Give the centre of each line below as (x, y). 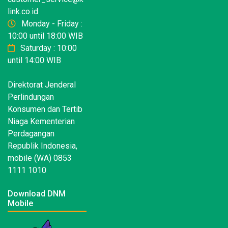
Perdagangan (31, 134)
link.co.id (23, 12)
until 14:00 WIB (34, 61)
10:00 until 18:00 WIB (45, 36)
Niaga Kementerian (41, 122)
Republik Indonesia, (42, 146)
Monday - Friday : (51, 24)
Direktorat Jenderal (42, 85)
